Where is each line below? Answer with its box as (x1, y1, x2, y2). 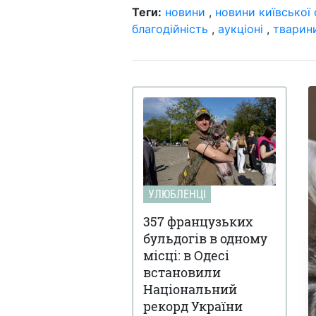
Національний (143, 280, 237, 298)
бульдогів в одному (143, 229, 267, 247)
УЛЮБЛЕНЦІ (148, 187, 206, 201)
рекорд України (143, 297, 243, 315)
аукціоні (218, 21, 263, 36)
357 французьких (143, 212, 253, 230)
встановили (143, 263, 221, 281)
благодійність (132, 21, 208, 36)
